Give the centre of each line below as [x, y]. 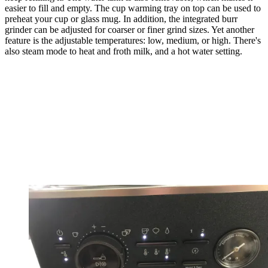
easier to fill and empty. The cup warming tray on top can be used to [133, 8]
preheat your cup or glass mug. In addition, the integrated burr [121, 19]
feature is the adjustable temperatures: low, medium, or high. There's [133, 41]
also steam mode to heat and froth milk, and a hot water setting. [124, 51]
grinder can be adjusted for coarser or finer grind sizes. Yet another [130, 30]
